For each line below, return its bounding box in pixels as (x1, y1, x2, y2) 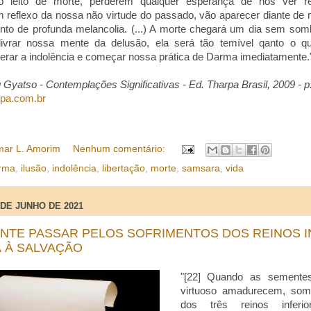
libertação (102, 162, 145, 174)
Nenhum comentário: (72, 143, 168, 154)
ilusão (21, 162, 47, 174)
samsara (182, 162, 220, 174)
